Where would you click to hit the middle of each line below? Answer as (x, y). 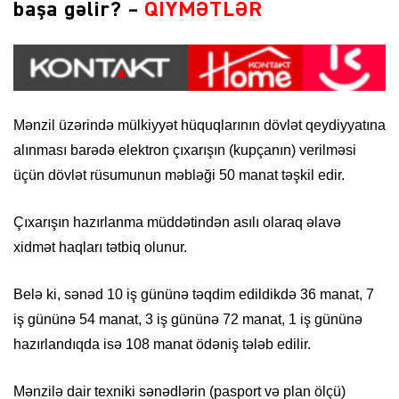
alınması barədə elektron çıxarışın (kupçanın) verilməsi (185, 150)
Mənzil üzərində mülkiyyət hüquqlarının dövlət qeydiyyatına (199, 125)
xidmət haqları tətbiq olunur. (100, 247)
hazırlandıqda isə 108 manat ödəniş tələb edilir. (162, 344)
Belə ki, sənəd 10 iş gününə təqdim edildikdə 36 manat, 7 (194, 294)
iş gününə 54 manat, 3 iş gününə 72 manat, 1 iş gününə (188, 319)
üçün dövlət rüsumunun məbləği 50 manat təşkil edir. (179, 175)
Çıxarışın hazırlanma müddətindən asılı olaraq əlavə (177, 222)
